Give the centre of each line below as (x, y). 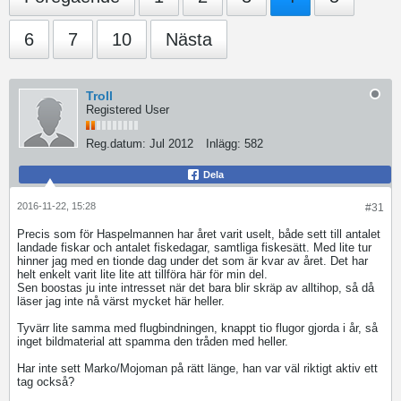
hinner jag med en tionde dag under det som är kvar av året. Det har (192, 261)
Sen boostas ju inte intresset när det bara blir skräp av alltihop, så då (196, 288)
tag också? (46, 382)
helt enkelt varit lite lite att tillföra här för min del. (142, 274)
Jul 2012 (171, 144)
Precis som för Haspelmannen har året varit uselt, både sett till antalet (199, 234)
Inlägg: (223, 144)
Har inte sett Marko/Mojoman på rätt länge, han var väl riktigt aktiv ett (197, 368)
